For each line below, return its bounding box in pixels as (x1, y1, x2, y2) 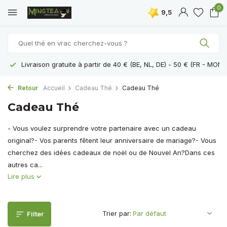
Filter (27, 210, 44, 218)
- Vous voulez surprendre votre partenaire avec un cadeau (8, 124, 196, 132)
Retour (16, 84, 38, 92)
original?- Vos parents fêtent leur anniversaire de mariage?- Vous (8, 136, 216, 144)
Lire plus (8, 172, 36, 180)
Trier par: (102, 209, 131, 217)
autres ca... (8, 161, 43, 169)
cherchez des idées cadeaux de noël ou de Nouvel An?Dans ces (8, 148, 215, 157)
